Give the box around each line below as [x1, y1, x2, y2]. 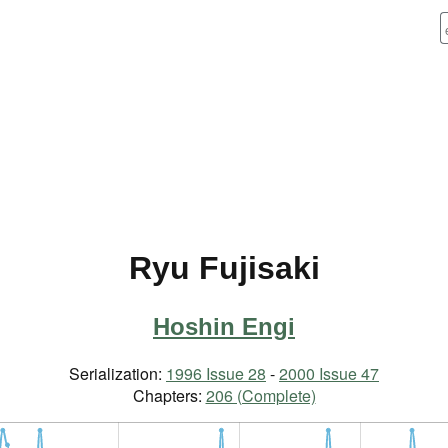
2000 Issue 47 [279, 362, 379, 386]
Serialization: [69, 362, 166, 386]
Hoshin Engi [153, 313, 295, 341]
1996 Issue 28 [166, 362, 266, 386]
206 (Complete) [205, 384, 316, 408]
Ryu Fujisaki [128, 250, 320, 287]
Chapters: [132, 384, 206, 408]
